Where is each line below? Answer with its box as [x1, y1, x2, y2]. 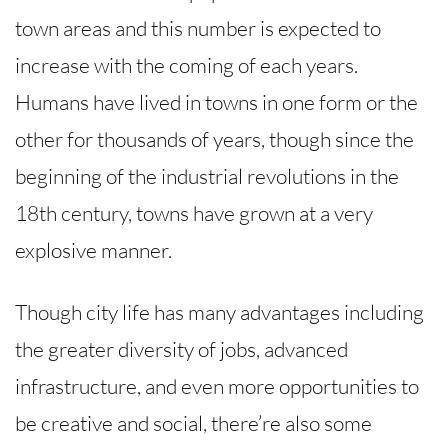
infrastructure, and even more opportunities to [15, 372, 419, 399]
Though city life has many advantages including [15, 298, 424, 325]
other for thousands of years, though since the [15, 125, 414, 152]
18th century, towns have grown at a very [15, 199, 373, 226]
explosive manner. [15, 236, 172, 263]
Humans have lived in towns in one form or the [15, 88, 418, 115]
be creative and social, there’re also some [15, 409, 372, 436]
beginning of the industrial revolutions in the [15, 162, 399, 189]
